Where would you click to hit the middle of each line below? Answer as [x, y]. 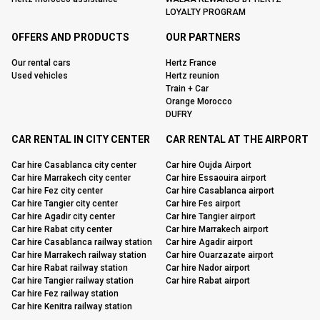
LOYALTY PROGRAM [206, 12]
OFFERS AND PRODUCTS [70, 37]
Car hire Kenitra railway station [72, 306]
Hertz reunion [192, 76]
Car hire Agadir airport [209, 242]
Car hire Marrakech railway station [79, 255]
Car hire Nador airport [208, 268]
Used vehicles [40, 76]
